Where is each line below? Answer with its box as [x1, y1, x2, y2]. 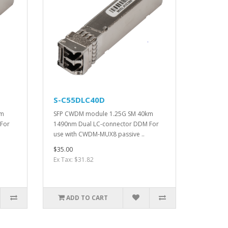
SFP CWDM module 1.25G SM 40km [53, 109, 153, 119]
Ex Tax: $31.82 [53, 155, 94, 164]
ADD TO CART [66, 193, 108, 203]
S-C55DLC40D [53, 95, 105, 105]
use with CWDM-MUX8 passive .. [53, 130, 145, 139]
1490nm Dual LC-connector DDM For [53, 120, 159, 129]
